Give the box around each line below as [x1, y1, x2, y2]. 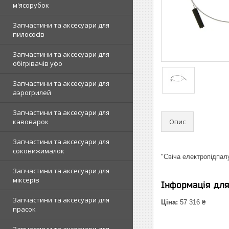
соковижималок [13, 146, 64, 155]
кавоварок [13, 117, 49, 126]
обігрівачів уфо [13, 59, 62, 68]
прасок [13, 204, 36, 214]
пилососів [13, 30, 44, 39]
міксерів [13, 175, 39, 185]
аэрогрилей [13, 88, 51, 97]
